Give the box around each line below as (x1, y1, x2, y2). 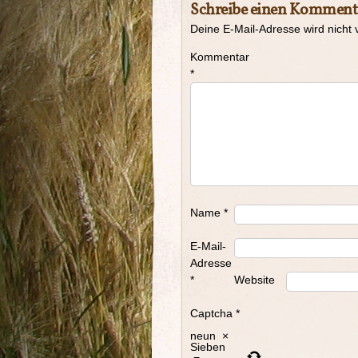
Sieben (190, 340, 225, 353)
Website (234, 273, 275, 286)
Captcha (190, 307, 233, 320)
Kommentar (190, 50, 249, 63)
